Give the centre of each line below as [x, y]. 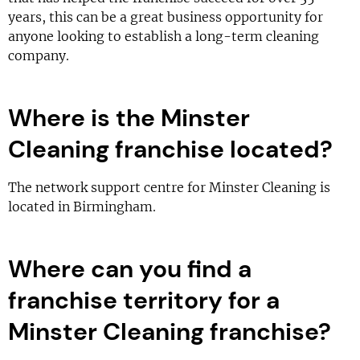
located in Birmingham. [82, 207]
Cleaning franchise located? [170, 149]
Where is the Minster [129, 118]
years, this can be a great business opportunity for [166, 17]
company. [39, 55]
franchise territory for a [144, 300]
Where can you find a [130, 269]
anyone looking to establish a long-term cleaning [164, 36]
